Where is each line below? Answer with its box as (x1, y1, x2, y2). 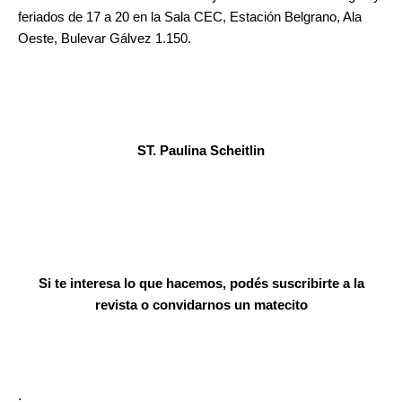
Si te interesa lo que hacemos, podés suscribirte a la (38, 276, 364, 292)
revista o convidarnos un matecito (94, 298, 308, 313)
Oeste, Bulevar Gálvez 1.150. (18, 31, 191, 47)
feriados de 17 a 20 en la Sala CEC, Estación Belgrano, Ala (18, 10, 362, 25)
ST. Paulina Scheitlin (137, 143, 265, 158)
